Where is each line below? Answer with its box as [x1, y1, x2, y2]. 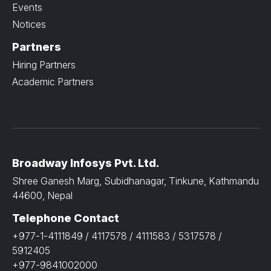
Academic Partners [12, 75, 94, 88]
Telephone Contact [12, 212, 119, 225]
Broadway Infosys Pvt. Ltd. [12, 157, 159, 170]
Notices [12, 18, 46, 30]
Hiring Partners [12, 58, 76, 71]
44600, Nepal [12, 189, 73, 202]
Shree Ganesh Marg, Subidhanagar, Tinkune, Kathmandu [12, 175, 259, 188]
